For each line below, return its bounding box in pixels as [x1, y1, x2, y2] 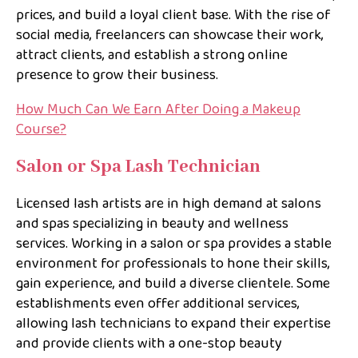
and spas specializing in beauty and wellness [16, 213, 288, 236]
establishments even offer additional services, [16, 292, 300, 316]
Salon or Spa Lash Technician [16, 156, 261, 179]
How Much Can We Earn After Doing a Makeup [16, 98, 300, 121]
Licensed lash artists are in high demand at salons [16, 193, 321, 216]
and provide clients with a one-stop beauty [16, 332, 282, 356]
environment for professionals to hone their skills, [16, 253, 330, 276]
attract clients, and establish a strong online [16, 44, 288, 67]
